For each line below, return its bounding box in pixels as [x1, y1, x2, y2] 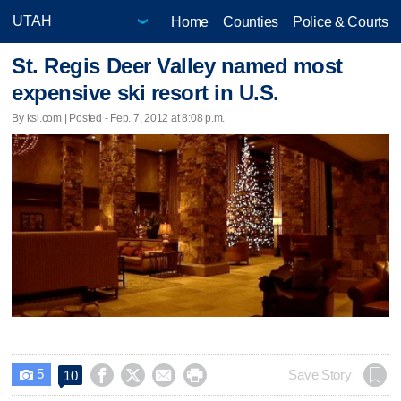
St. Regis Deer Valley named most [12, 54, 343, 79]
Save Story [288, 367, 352, 382]
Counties [223, 13, 278, 30]
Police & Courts [292, 13, 388, 30]
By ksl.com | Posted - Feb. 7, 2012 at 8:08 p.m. [12, 111, 226, 124]
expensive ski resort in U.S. [12, 81, 279, 106]
